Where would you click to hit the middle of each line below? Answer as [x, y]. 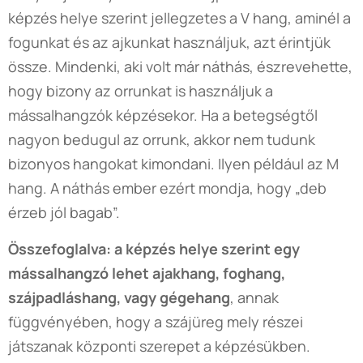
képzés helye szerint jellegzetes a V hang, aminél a [179, 18]
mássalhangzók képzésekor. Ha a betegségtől [163, 115]
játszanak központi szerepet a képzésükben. [159, 346]
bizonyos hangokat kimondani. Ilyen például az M [173, 164]
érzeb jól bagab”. [64, 212]
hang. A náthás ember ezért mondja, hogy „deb [167, 188]
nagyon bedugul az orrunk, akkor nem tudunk [162, 139]
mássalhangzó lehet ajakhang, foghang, [147, 273]
